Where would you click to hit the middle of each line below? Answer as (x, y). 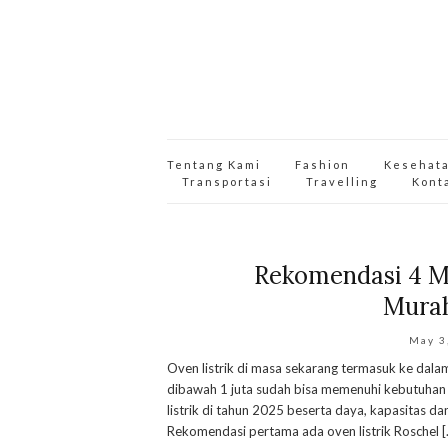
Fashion (322, 164)
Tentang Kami (214, 164)
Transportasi (227, 181)
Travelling (342, 181)
